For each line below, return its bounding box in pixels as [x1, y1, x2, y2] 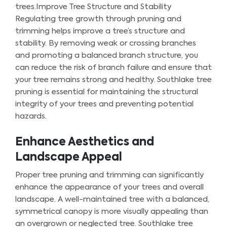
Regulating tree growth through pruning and [15, 15, 181, 23]
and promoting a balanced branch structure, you [15, 51, 198, 59]
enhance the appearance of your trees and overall [15, 183, 204, 191]
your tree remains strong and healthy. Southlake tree [15, 75, 212, 84]
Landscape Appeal [15, 152, 122, 163]
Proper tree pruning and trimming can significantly [15, 171, 204, 179]
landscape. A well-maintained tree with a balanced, [15, 195, 209, 203]
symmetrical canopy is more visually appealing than [15, 207, 208, 215]
